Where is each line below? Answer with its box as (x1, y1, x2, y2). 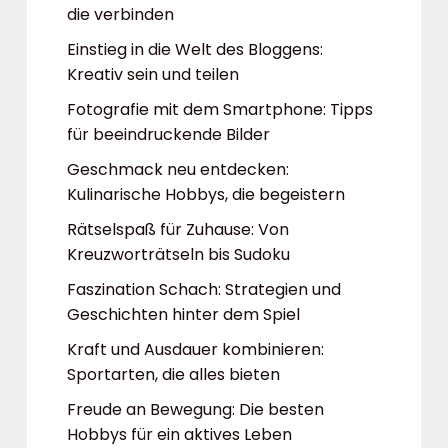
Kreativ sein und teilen (67, 63, 239, 86)
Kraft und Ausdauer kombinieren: (67, 338, 324, 361)
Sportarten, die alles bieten (67, 363, 280, 386)
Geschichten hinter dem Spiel (67, 303, 300, 326)
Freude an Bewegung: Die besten (67, 398, 324, 421)
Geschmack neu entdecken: (67, 158, 289, 181)
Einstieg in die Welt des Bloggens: (67, 38, 323, 61)
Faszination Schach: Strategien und (67, 278, 341, 301)
